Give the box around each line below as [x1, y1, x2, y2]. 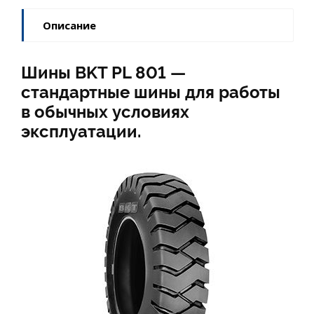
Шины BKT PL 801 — [21, 62, 186, 83]
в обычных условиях [21, 101, 189, 122]
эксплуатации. [21, 121, 141, 142]
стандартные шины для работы [21, 81, 280, 102]
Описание [43, 18, 96, 32]
